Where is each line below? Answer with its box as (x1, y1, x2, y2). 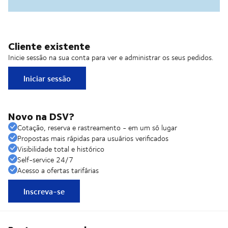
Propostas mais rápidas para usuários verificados (17, 133, 168, 144)
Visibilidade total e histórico (17, 144, 104, 155)
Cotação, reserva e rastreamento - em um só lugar (17, 122, 177, 133)
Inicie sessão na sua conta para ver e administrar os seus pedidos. (8, 52, 213, 63)
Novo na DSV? (8, 108, 74, 124)
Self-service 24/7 (17, 154, 73, 165)
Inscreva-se (23, 185, 65, 197)
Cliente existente (8, 38, 90, 54)
